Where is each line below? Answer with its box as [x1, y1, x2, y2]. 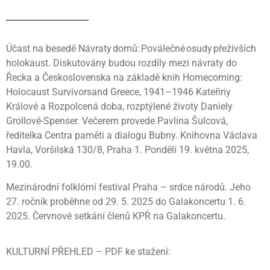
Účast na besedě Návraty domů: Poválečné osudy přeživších [6, 43, 256, 54]
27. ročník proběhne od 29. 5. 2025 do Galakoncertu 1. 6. [6, 196, 246, 208]
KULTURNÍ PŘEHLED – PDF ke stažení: [6, 245, 171, 257]
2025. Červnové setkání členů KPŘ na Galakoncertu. [6, 210, 225, 222]
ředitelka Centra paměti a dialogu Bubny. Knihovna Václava [6, 130, 257, 141]
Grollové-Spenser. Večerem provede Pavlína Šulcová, [6, 115, 228, 127]
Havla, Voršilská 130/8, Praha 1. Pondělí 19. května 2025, [6, 144, 249, 155]
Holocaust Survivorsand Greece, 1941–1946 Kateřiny [6, 86, 231, 98]
